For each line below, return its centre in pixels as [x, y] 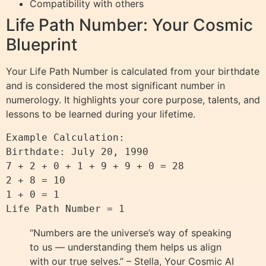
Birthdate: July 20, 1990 [77, 152]
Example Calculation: [65, 138]
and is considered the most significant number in [115, 86]
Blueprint [42, 45]
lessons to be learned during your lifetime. [101, 114]
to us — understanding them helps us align [126, 247]
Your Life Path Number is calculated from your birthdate [133, 72]
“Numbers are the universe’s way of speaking [131, 233]
